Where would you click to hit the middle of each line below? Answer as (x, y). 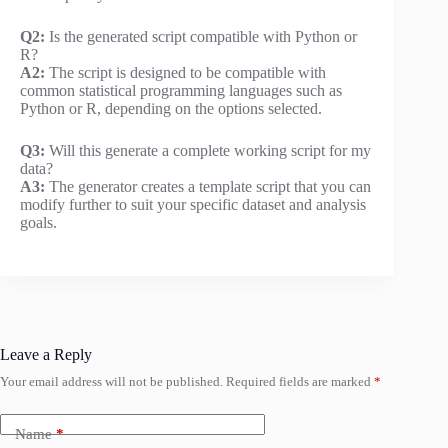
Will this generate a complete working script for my (208, 151)
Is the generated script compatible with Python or (201, 37)
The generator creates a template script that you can (208, 187)
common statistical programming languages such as (181, 91)
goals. (38, 223)
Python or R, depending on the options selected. (171, 109)
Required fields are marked (300, 382)
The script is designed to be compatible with (185, 73)
